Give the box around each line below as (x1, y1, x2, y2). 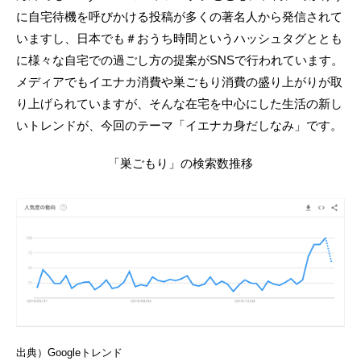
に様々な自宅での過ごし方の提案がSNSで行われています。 (16, 52, 343, 67)
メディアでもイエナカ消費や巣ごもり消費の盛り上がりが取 (16, 74, 342, 89)
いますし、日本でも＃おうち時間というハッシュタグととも (16, 31, 342, 45)
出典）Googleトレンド (16, 346, 122, 359)
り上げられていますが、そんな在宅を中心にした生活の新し (16, 96, 342, 110)
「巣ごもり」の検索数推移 (108, 156, 253, 170)
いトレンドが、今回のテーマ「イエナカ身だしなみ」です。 (16, 118, 342, 132)
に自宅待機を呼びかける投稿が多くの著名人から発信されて (16, 9, 342, 23)
